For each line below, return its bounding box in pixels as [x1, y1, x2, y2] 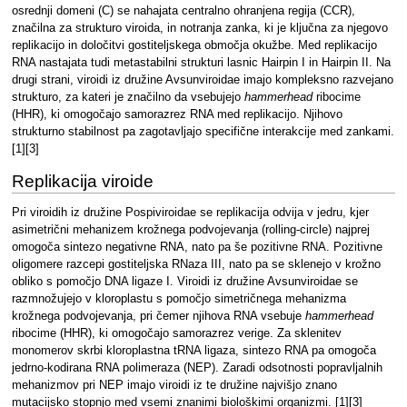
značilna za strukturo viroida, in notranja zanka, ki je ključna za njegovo [11, 22, 388, 35]
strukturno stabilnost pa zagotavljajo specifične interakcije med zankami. [11, 125, 394, 139]
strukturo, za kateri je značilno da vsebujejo [11, 91, 244, 104]
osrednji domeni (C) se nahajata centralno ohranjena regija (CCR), [11, 5, 355, 18]
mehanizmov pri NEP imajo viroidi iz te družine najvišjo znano [11, 378, 337, 392]
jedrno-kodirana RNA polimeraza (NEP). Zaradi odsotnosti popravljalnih [11, 361, 382, 374]
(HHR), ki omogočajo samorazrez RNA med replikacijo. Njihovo [11, 108, 342, 122]
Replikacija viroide [11, 172, 154, 192]
